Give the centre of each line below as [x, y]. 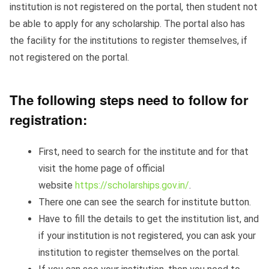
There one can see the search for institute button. [145, 202]
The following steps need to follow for [129, 100]
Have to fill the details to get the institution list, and [149, 219]
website [57, 185]
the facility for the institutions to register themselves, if [128, 41]
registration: [48, 120]
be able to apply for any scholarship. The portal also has [127, 24]
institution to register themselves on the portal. [139, 252]
